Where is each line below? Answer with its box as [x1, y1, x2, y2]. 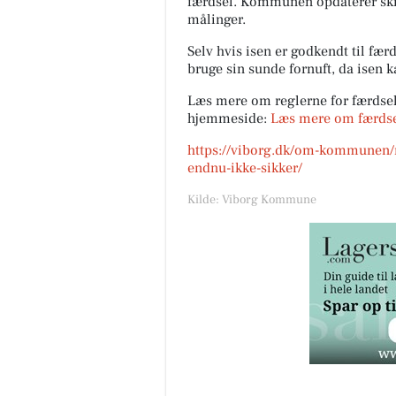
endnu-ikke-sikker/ [187, 159, 302, 178]
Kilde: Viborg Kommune [187, 192, 316, 209]
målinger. [187, 11, 246, 29]
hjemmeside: [187, 110, 270, 128]
